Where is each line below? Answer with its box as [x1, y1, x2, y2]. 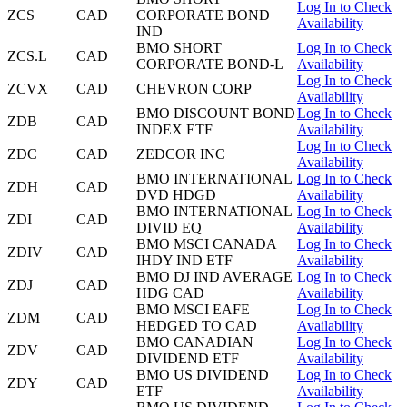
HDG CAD [136, 285, 204, 302]
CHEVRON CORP [136, 81, 252, 97]
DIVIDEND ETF [136, 351, 239, 367]
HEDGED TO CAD [136, 318, 257, 334]
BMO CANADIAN [136, 334, 253, 351]
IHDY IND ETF [136, 253, 233, 269]
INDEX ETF [136, 122, 213, 138]
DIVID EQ [136, 220, 202, 236]
